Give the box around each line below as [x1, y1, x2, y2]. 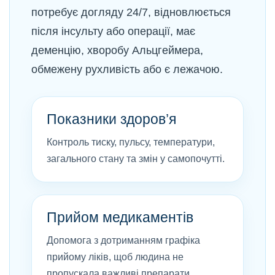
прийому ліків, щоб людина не [47, 252, 184, 262]
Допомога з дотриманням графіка [47, 235, 200, 246]
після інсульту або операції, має [31, 25, 195, 37]
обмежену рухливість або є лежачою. [31, 63, 223, 76]
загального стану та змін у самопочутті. [47, 153, 225, 164]
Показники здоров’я [47, 111, 176, 127]
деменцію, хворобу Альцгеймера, [31, 44, 203, 56]
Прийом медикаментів [47, 209, 193, 225]
